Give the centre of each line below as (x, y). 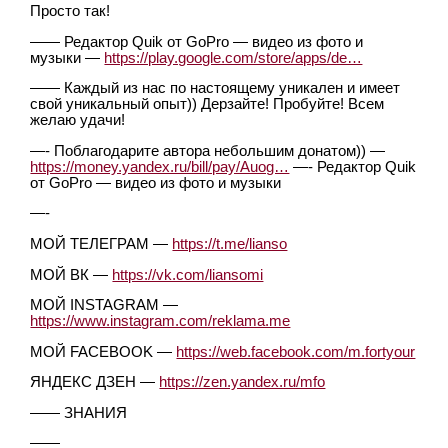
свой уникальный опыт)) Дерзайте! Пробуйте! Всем (207, 104)
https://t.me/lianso (230, 243)
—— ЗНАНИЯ (79, 412)
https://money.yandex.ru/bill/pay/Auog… (160, 166)
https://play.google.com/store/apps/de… (233, 57)
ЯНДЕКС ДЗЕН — (95, 382)
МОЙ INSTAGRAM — (104, 305)
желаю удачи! (78, 120)
